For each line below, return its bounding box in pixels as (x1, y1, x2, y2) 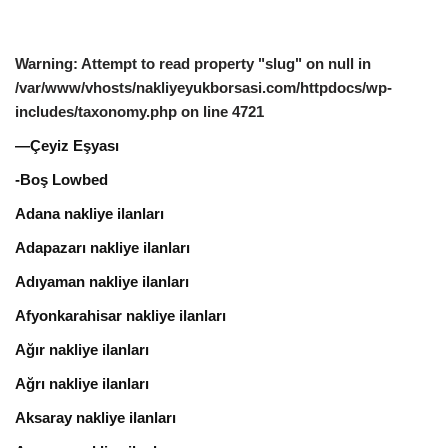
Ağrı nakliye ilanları (15, 374, 149, 392)
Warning (15, 54, 73, 72)
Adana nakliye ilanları (15, 204, 164, 222)
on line (177, 102, 232, 120)
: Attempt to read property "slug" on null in (73, 54, 371, 72)
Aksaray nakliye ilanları (15, 408, 176, 426)
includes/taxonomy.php (15, 102, 177, 120)
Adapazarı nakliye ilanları (15, 238, 190, 256)
